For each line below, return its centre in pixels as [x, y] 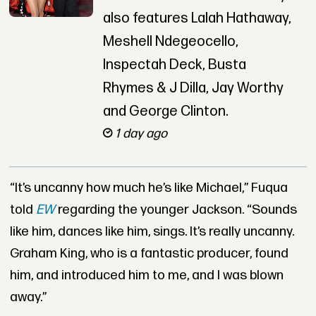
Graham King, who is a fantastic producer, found [149, 253]
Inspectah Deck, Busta [174, 65]
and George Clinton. [165, 112]
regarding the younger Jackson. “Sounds [176, 209]
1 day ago [141, 134]
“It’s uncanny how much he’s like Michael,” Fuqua [148, 188]
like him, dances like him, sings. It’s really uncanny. [152, 231]
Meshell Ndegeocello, [170, 42]
